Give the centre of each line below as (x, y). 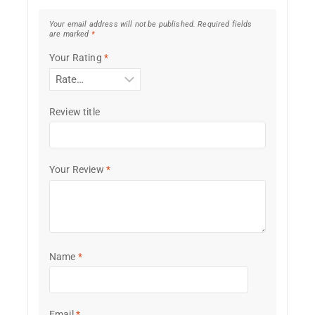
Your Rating (77, 58)
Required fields (225, 25)
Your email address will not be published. (123, 25)
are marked (70, 34)
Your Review (78, 170)
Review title (75, 111)
